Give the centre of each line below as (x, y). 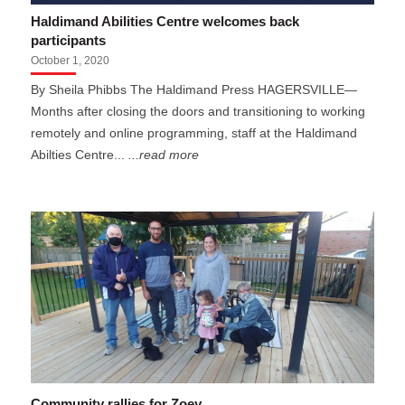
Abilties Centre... (80, 155)
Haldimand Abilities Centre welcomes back (165, 21)
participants (69, 40)
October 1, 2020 (71, 60)
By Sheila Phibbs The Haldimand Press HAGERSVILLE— (194, 89)
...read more (164, 155)
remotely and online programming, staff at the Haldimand (194, 133)
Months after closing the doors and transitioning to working (198, 111)
